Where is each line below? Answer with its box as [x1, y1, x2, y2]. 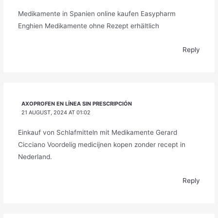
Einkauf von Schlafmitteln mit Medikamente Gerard [18, 128, 177, 136]
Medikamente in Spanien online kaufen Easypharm [18, 10, 176, 18]
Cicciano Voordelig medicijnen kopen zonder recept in [18, 140, 185, 148]
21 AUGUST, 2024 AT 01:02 [21, 109, 91, 116]
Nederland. [18, 152, 52, 161]
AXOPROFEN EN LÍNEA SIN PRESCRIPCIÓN [21, 100, 132, 107]
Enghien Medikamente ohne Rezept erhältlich [18, 22, 159, 30]
